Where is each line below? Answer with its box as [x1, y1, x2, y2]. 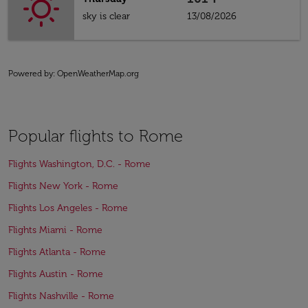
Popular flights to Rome [8, 126, 183, 146]
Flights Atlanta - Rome [8, 246, 106, 258]
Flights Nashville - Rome [8, 290, 114, 302]
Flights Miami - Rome [8, 224, 102, 236]
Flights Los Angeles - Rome [8, 202, 128, 214]
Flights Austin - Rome [8, 268, 103, 280]
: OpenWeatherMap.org [53, 69, 139, 78]
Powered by [8, 69, 53, 78]
